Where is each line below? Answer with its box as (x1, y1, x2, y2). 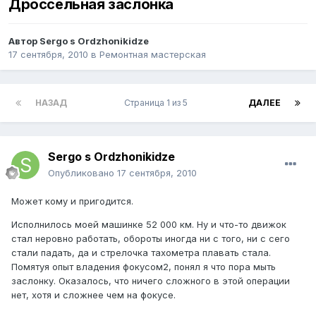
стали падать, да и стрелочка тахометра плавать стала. (11, 247, 271, 259)
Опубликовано (48, 167, 117, 179)
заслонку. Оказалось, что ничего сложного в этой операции (11, 275, 290, 287)
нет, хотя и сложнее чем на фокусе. (11, 289, 176, 301)
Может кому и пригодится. (11, 195, 133, 207)
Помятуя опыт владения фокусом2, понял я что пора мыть (11, 261, 276, 273)
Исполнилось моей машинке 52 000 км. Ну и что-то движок (11, 219, 286, 231)
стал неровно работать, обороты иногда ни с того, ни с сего (11, 233, 290, 245)
